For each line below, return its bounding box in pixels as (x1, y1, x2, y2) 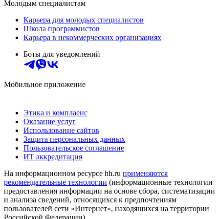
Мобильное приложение (4, 80, 86, 89)
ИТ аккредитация (23, 153, 82, 161)
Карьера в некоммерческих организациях (23, 33, 161, 42)
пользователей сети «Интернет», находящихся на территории (4, 204, 209, 213)
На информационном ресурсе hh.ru (4, 169, 123, 178)
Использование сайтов (23, 126, 99, 135)
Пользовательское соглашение (23, 144, 124, 153)
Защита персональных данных (23, 135, 125, 144)
